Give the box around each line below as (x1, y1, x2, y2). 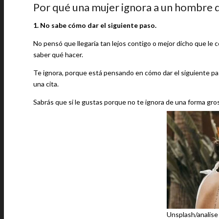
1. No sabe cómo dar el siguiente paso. (33, 21, 156, 29)
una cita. (33, 80, 59, 88)
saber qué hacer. (33, 50, 83, 59)
